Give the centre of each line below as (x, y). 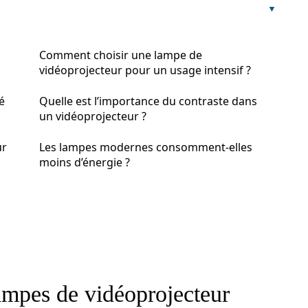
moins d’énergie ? (85, 162)
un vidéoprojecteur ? (93, 116)
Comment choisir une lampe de (121, 55)
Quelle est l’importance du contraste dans (148, 101)
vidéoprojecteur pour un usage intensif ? (145, 70)
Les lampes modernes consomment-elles (146, 147)
